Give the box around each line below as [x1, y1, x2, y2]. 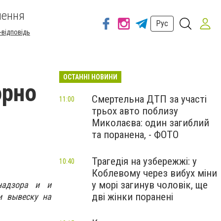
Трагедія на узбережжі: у [92, 155, 197, 167]
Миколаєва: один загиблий [92, 117, 209, 129]
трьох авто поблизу [92, 105, 178, 117]
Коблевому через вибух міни [92, 167, 217, 179]
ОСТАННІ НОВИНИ [63, 73, 117, 81]
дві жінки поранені [92, 191, 173, 203]
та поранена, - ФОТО [92, 129, 179, 141]
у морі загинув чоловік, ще [92, 179, 208, 191]
